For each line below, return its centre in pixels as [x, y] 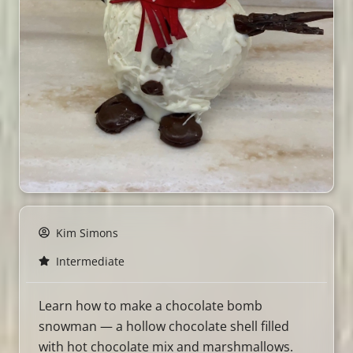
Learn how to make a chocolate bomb [150, 305]
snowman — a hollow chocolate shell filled [164, 326]
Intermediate [90, 261]
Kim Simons [87, 232]
